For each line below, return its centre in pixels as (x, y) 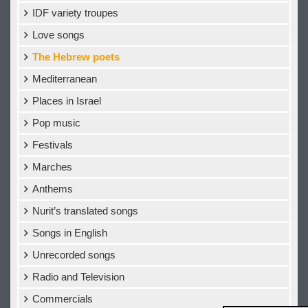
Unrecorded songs (74, 255)
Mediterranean (65, 79)
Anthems (53, 189)
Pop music (56, 123)
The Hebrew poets (76, 57)
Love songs (58, 35)
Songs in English (70, 233)
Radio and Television (78, 277)
